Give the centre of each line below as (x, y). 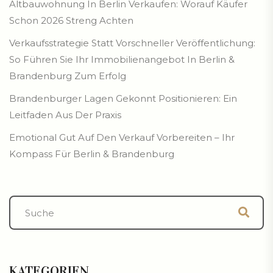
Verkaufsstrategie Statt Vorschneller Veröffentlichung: (132, 43)
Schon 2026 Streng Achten (71, 21)
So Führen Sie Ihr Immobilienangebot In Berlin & (122, 60)
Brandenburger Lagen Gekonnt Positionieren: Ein (123, 99)
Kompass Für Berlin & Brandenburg (92, 154)
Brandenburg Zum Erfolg (68, 76)
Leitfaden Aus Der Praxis (65, 115)
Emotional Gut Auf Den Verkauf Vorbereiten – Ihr (122, 138)
